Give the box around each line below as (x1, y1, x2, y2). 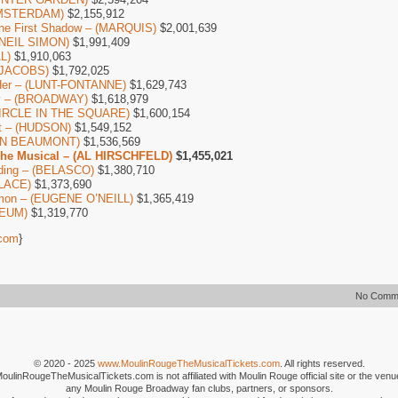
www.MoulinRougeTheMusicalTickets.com (97, 358, 280, 369)
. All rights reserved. (279, 358, 365, 369)
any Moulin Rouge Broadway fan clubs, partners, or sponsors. (65, 383, 333, 394)
